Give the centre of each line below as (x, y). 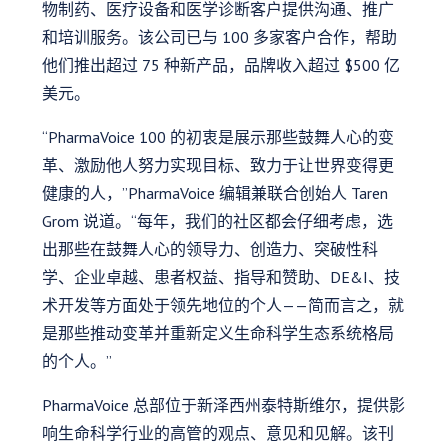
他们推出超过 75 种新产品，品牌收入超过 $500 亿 (221, 64)
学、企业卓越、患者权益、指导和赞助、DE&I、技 (221, 276)
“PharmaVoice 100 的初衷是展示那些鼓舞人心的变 (218, 136)
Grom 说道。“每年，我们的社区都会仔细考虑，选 (218, 220)
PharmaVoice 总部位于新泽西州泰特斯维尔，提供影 (224, 404)
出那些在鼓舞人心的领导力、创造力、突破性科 (210, 248)
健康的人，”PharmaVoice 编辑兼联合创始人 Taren (215, 192)
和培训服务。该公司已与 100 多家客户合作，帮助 (220, 36)
